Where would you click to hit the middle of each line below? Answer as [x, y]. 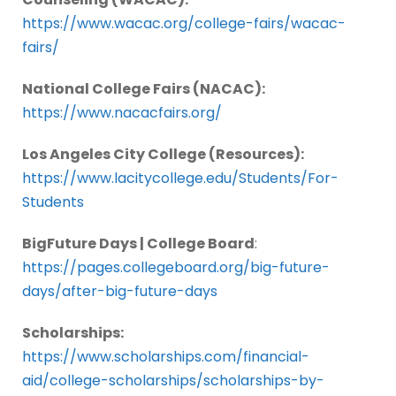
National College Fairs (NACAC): [144, 89]
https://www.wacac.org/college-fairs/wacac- [184, 24]
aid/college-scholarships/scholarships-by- [173, 381]
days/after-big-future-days [120, 292]
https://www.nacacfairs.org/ [122, 113]
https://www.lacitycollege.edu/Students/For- [180, 179]
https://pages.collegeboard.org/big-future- [176, 268]
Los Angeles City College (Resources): [163, 155]
